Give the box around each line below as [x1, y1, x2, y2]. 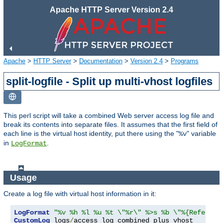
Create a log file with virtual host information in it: [3, 190, 156, 198]
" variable [187, 129, 216, 137]
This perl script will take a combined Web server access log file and [3, 111, 214, 119]
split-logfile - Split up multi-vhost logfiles [6, 75, 213, 88]
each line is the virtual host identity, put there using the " [3, 129, 179, 137]
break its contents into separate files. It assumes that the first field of [3, 120, 218, 128]
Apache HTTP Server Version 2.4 [50, 5, 173, 14]
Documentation [79, 57, 122, 65]
